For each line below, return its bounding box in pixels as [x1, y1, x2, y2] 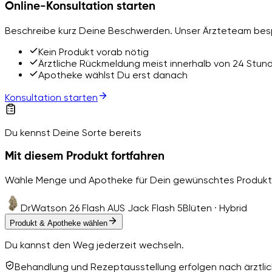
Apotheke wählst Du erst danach [38, 69, 188, 81]
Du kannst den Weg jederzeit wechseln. [5, 239, 184, 251]
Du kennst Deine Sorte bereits [5, 126, 141, 138]
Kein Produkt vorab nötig [38, 46, 149, 58]
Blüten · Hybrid [183, 202, 247, 214]
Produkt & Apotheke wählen [10, 219, 107, 228]
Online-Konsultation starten [5, 1, 155, 13]
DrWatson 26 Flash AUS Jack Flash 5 [21, 202, 183, 214]
